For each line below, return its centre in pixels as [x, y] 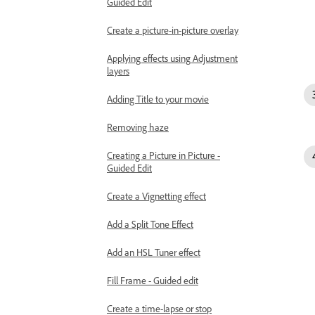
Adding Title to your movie [158, 99]
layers [118, 71]
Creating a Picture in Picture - [163, 155]
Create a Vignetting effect [156, 196]
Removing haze [138, 127]
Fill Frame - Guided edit [153, 280]
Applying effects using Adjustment [172, 58]
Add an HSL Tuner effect [154, 252]
